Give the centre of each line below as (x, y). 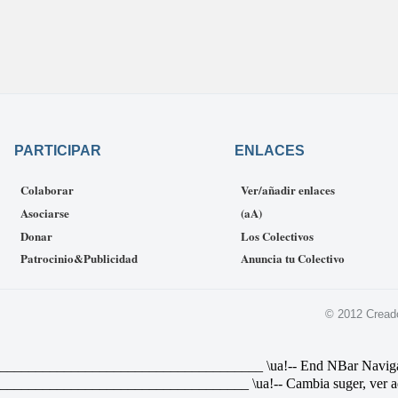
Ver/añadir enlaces (288, 190)
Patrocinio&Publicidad (79, 259)
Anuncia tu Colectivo (293, 259)
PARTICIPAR (58, 151)
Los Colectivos (277, 235)
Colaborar (47, 190)
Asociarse (45, 212)
